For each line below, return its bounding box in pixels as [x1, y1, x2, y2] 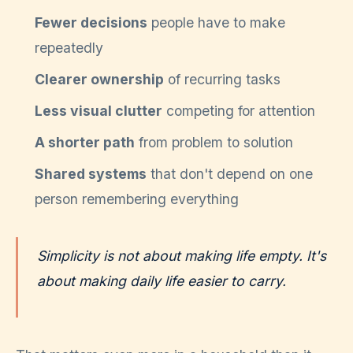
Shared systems [35, 165, 147, 182]
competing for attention [162, 102, 315, 119]
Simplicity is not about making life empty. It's [37, 247, 326, 264]
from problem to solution [135, 133, 293, 150]
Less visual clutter [35, 102, 162, 119]
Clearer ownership [35, 70, 164, 87]
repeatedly [35, 39, 103, 56]
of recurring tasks [164, 70, 281, 87]
